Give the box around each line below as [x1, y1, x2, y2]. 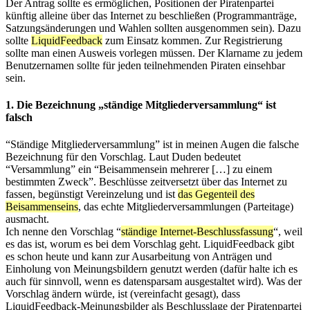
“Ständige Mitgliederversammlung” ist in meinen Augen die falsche [6, 138, 299, 151]
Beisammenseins [6, 201, 78, 213]
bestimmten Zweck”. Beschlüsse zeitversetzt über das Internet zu [6, 176, 287, 188]
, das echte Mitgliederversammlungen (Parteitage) [78, 201, 293, 213]
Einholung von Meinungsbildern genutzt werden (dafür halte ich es [6, 263, 298, 275]
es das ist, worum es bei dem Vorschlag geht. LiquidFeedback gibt [6, 238, 294, 250]
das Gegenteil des [178, 188, 255, 201]
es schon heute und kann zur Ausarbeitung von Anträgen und [6, 250, 272, 263]
